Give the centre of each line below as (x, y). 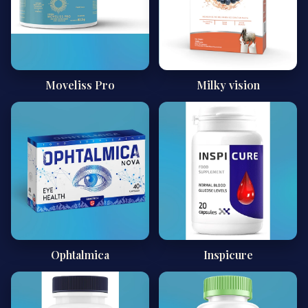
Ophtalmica (80, 255)
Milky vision (228, 85)
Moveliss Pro (80, 85)
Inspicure (228, 255)
